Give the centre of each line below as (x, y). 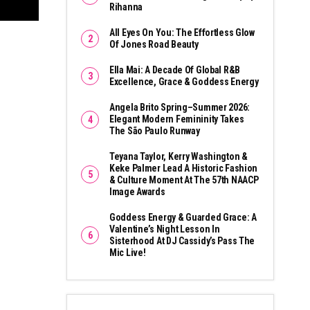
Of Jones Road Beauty (154, 45)
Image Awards (137, 192)
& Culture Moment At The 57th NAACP (184, 180)
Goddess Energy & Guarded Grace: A (183, 218)
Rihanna (126, 7)
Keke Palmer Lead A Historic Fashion (184, 168)
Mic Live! (128, 253)
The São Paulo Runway (155, 131)
